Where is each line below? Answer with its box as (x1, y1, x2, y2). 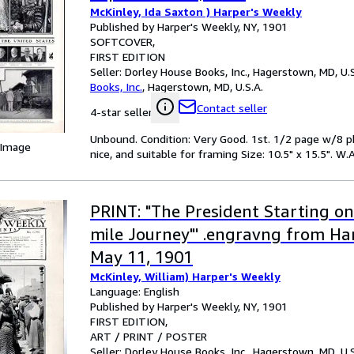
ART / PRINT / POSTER (90, 330, 207, 343)
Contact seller (197, 101, 267, 115)
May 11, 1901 (90, 247, 193, 267)
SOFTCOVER (90, 35, 153, 48)
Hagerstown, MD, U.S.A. (148, 80, 263, 93)
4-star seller (90, 105, 153, 119)
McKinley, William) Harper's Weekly (90, 269, 281, 283)
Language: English (90, 284, 179, 298)
